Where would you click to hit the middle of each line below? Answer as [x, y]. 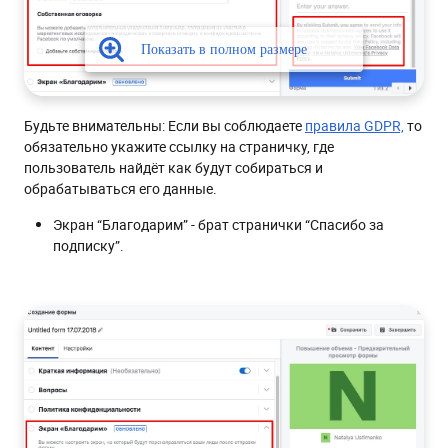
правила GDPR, [354, 125]
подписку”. [88, 245]
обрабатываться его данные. [122, 188]
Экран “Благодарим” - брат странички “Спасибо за [218, 224]
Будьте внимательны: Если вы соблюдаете [164, 125]
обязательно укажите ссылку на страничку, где [179, 146]
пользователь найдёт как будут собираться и [173, 167]
